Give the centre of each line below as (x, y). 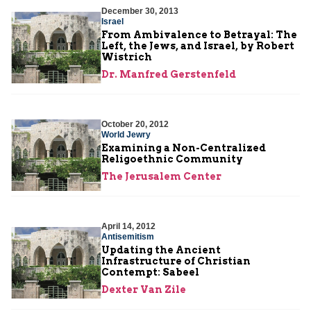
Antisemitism (128, 236)
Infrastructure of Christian (176, 261)
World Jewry (126, 134)
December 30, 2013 (140, 11)
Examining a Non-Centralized (184, 148)
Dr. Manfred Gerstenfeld (169, 74)
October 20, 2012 (135, 124)
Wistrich (127, 57)
